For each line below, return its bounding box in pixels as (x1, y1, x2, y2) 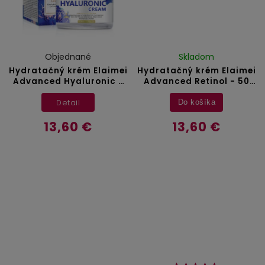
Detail (56, 97, 80, 108)
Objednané (45, 51, 92, 63)
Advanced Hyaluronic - (12, 76, 124, 88)
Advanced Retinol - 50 (143, 76, 250, 88)
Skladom (179, 51, 215, 63)
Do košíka (177, 98, 216, 106)
